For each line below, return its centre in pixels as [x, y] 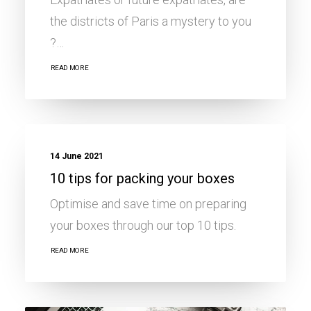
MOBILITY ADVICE [222, 86]
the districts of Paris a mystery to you [151, 21]
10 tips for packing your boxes [142, 178]
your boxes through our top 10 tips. [143, 225]
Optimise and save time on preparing [148, 204]
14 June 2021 [77, 156]
